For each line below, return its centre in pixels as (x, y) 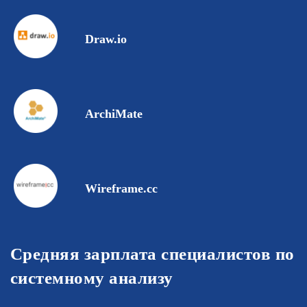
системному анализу (92, 278)
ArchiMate (113, 114)
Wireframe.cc (121, 189)
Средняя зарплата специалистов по (152, 254)
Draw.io (106, 39)
